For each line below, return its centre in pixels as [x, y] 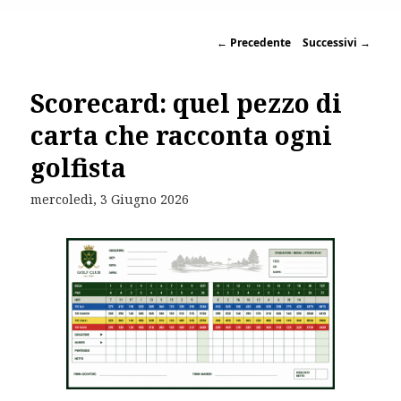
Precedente [259, 43]
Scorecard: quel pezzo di [187, 103]
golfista [79, 168]
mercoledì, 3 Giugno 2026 [110, 199]
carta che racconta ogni [182, 136]
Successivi [331, 43]
